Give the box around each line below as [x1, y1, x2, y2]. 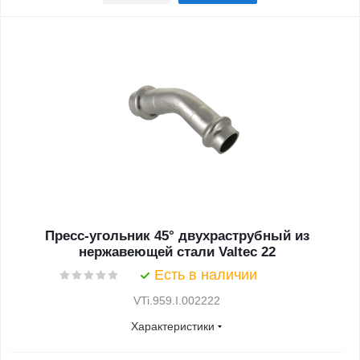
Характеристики [131, 320, 215, 333]
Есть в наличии [154, 267, 257, 283]
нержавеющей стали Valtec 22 [78, 244, 276, 260]
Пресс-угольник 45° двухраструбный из [44, 228, 309, 243]
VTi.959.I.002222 [133, 294, 220, 307]
